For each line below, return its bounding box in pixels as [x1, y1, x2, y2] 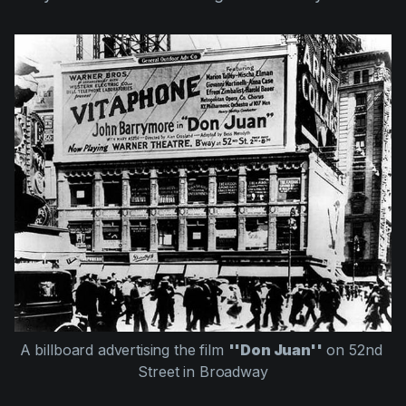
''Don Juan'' [227, 340, 323, 359]
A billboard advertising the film [19, 340, 228, 359]
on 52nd [322, 340, 382, 359]
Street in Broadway [138, 362, 268, 381]
